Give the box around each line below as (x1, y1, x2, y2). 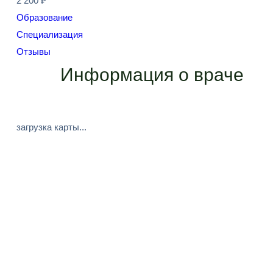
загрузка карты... (16, 122, 87, 132)
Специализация (16, 29, 83, 40)
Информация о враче (55, 65, 244, 85)
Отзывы (16, 46, 51, 57)
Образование (16, 12, 73, 23)
